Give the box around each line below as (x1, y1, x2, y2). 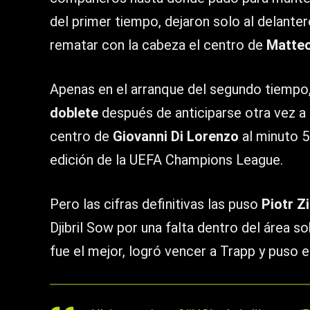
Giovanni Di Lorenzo (113, 128, 239, 145)
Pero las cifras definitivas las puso (50, 196, 262, 213)
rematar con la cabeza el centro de (50, 37, 266, 54)
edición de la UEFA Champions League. (50, 152, 283, 169)
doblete (50, 104, 98, 122)
